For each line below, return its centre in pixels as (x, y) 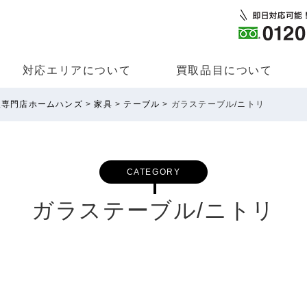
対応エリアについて (77, 71)
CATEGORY (153, 172)
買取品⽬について (224, 71)
